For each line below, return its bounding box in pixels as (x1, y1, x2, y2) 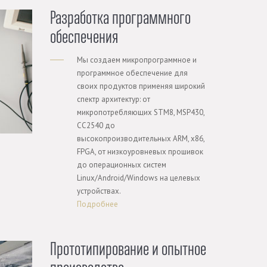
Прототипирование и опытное (49, 241, 206, 260)
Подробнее (76, 199, 118, 209)
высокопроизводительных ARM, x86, (76, 133, 204, 144)
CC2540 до (76, 120, 115, 131)
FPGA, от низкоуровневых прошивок (76, 147, 203, 157)
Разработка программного (49, 10, 191, 29)
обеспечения (49, 29, 118, 48)
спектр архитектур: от (76, 94, 150, 104)
